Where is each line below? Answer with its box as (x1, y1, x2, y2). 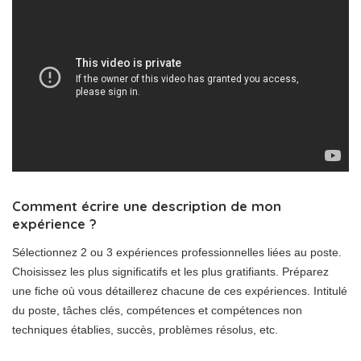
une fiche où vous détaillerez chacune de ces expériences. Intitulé (12, 284, 347, 298)
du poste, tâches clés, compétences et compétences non (12, 304, 302, 317)
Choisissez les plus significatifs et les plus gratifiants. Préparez (12, 265, 329, 279)
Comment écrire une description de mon (12, 197, 281, 215)
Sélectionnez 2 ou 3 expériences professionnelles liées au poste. (12, 246, 342, 259)
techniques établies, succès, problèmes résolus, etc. (12, 323, 278, 337)
